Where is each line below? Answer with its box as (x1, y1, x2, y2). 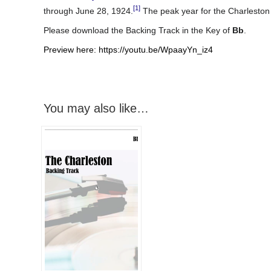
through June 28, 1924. (44, 5, 133, 16)
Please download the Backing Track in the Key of (44, 25, 232, 35)
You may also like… (44, 101, 149, 115)
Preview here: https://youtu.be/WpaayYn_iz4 (44, 44, 213, 54)
